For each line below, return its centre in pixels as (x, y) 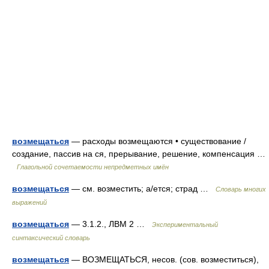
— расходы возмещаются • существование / (158, 141)
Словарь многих (241, 189)
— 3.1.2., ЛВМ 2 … (110, 224)
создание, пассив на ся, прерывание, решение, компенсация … (139, 154)
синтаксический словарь (51, 238)
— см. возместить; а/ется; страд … (142, 189)
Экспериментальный (185, 225)
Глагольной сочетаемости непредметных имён (93, 167)
